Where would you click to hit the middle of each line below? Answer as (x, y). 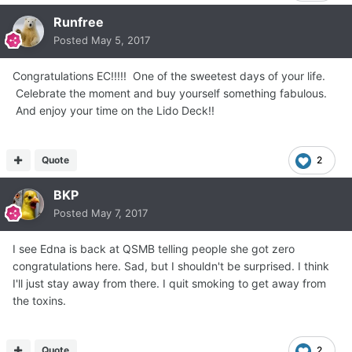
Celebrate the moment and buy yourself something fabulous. (170, 93)
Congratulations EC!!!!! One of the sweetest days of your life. (169, 76)
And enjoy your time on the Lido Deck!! (117, 111)
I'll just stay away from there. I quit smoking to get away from (169, 284)
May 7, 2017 (119, 213)
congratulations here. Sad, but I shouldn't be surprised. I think (171, 266)
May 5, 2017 (121, 40)
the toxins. (39, 301)
